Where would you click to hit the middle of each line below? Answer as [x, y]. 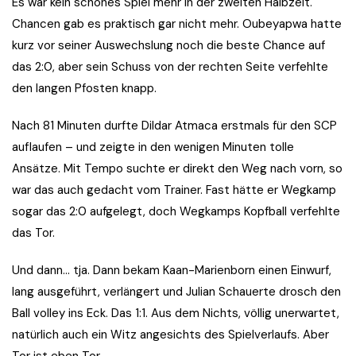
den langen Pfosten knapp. [84, 89]
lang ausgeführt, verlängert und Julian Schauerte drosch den [176, 292]
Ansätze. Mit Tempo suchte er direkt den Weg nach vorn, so [177, 169]
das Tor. [33, 233]
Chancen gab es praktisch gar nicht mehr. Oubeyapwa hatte [177, 24]
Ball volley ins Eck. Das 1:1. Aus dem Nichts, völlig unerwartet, [176, 313]
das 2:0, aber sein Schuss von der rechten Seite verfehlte [170, 67]
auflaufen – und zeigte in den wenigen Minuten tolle [153, 147]
